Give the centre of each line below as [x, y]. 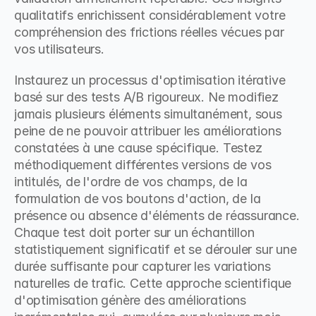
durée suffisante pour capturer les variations [142, 266]
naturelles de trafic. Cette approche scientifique [153, 283]
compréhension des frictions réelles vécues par [149, 32]
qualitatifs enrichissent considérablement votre [150, 15]
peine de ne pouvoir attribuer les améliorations [148, 131]
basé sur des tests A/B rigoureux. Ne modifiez [146, 97]
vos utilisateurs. [59, 49]
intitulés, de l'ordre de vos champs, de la [131, 182]
